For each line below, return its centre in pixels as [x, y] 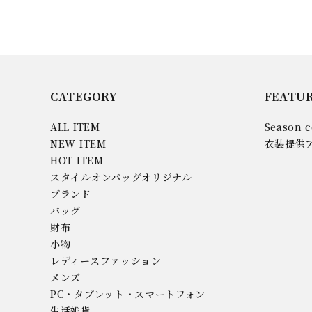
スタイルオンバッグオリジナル [121, 177]
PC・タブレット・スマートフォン [128, 294]
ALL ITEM [75, 126]
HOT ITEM [77, 160]
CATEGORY [84, 96]
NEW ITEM [78, 143]
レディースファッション [106, 260]
